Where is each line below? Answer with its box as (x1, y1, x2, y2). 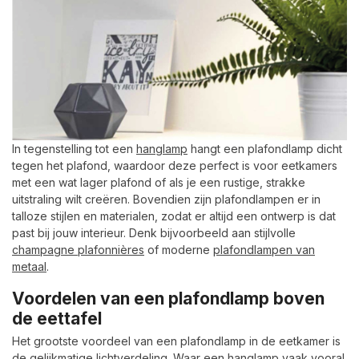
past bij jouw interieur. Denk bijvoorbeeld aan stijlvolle (12, 226, 296, 240)
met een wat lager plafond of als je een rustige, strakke (12, 175, 305, 190)
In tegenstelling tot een (12, 142, 136, 156)
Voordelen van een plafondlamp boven (12, 288, 325, 309)
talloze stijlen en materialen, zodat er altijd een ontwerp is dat (12, 209, 336, 224)
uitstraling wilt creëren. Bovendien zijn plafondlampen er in (12, 192, 321, 207)
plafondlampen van (213, 243, 315, 257)
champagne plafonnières (12, 243, 144, 257)
